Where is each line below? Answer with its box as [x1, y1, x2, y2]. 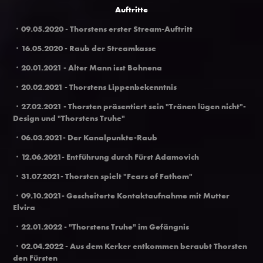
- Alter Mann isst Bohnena [62, 62, 163, 73]
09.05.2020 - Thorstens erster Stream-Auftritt [21, 23, 193, 34]
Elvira [13, 201, 36, 213]
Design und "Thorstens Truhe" [13, 112, 126, 123]
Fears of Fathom [127, 170, 190, 181]
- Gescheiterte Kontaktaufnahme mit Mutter [62, 190, 230, 201]
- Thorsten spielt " [60, 170, 127, 181]
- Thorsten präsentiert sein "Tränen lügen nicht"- [62, 100, 247, 112]
